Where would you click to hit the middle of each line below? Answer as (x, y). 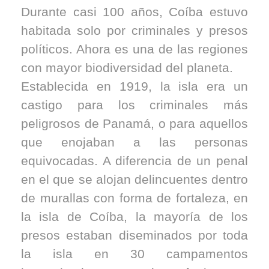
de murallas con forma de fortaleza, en (134, 198)
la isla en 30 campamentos (134, 254)
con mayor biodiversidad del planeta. (127, 68)
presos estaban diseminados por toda (134, 235)
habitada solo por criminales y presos (134, 30)
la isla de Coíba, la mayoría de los (134, 216)
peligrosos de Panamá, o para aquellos (134, 123)
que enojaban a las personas (134, 142)
